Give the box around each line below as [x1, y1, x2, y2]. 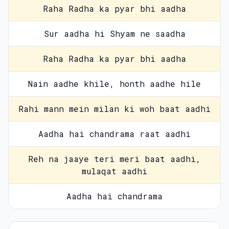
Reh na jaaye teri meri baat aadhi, [28, 153, 201, 164]
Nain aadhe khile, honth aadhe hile [28, 78, 201, 89]
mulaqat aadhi [82, 166, 147, 176]
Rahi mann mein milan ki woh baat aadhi [18, 103, 211, 114]
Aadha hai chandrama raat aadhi [38, 128, 191, 139]
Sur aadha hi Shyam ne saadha [43, 28, 186, 39]
